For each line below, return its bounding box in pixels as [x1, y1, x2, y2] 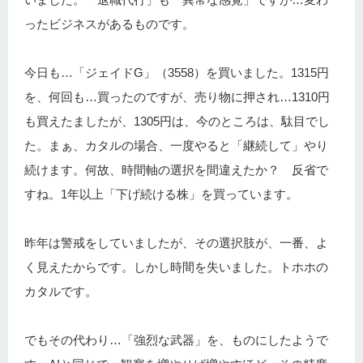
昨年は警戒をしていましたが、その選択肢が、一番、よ [24, 236, 328, 250]
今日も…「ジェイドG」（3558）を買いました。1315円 [24, 66, 329, 80]
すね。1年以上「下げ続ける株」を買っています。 [24, 187, 298, 202]
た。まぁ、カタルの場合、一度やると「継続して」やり [24, 139, 328, 153]
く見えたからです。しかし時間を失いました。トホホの [24, 260, 328, 275]
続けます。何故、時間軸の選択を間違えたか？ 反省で [24, 163, 328, 177]
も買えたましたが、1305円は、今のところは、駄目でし [24, 114, 330, 129]
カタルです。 [24, 284, 97, 299]
